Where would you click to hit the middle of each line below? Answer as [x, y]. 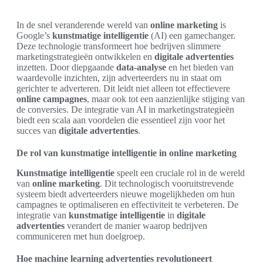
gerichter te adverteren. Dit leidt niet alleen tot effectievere [123, 88]
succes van [38, 131]
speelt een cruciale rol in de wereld [180, 173]
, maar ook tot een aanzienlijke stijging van [166, 99]
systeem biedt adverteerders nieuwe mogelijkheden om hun [126, 194]
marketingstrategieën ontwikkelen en [85, 57]
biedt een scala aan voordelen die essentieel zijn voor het [121, 120]
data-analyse [141, 67]
